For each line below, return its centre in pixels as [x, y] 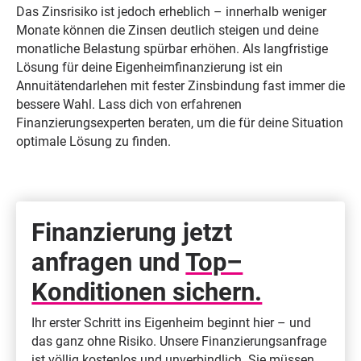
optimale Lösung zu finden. [93, 142]
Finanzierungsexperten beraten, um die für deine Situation [179, 123]
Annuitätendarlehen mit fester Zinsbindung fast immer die [180, 86]
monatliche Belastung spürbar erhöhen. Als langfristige [172, 49]
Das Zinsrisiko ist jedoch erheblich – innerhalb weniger [171, 12]
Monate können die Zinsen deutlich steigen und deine [167, 31]
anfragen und [109, 262]
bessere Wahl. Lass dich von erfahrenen [129, 105]
